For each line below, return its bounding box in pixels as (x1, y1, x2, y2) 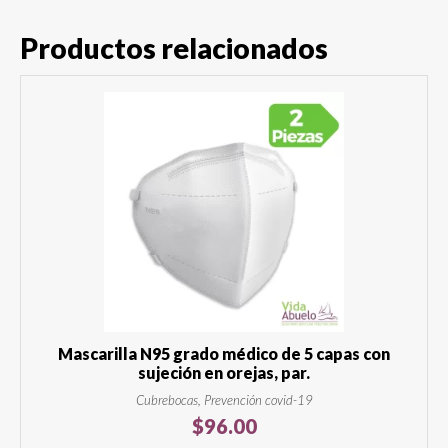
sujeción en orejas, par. (138, 363, 310, 383)
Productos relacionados (20, 31, 328, 66)
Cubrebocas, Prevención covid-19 (135, 392, 313, 409)
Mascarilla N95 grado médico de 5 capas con (58, 344, 390, 364)
